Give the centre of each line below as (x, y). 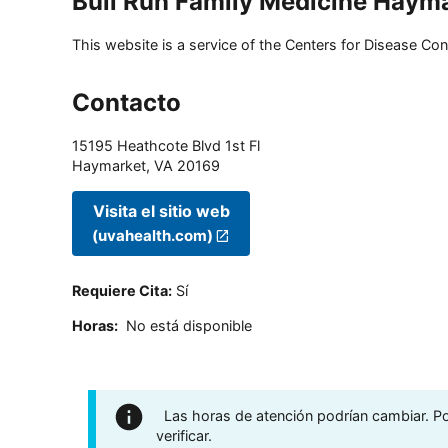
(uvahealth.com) (152, 235)
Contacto (126, 103)
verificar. (184, 436)
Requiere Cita (120, 291)
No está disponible (189, 325)
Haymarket (109, 166)
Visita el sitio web (161, 210)
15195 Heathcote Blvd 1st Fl (166, 146)
